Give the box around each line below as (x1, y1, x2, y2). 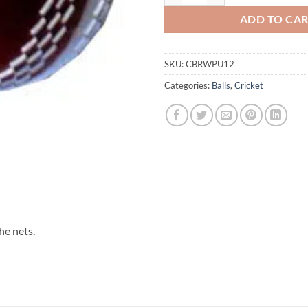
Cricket (234, 79, 263, 91)
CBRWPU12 (186, 58, 234, 69)
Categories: (164, 79, 212, 91)
